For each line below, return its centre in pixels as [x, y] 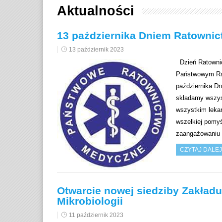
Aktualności [96, 11]
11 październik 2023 [96, 215]
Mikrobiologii [90, 201]
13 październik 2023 [96, 50]
